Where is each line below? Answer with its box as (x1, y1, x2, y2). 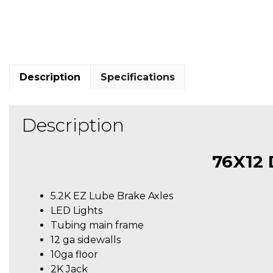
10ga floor (51, 248, 98, 260)
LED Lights (51, 204, 102, 216)
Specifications (101, 71, 175, 83)
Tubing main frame (51, 219, 144, 231)
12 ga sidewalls (51, 233, 121, 246)
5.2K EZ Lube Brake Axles (51, 190, 173, 202)
